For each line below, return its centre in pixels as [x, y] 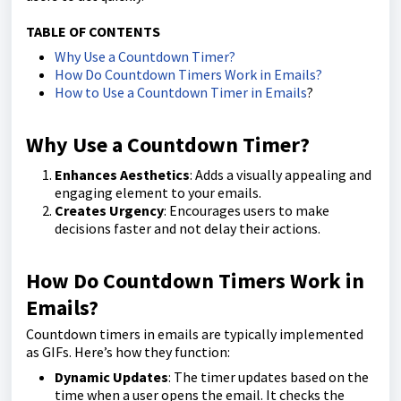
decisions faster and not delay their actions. [188, 228]
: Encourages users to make [247, 210]
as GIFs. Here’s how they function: [128, 352]
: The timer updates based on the [269, 377]
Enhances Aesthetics [122, 175]
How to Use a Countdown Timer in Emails [181, 92]
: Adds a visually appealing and [281, 175]
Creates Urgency [109, 210]
